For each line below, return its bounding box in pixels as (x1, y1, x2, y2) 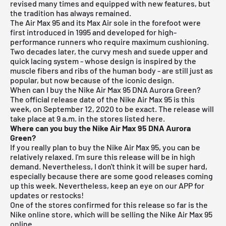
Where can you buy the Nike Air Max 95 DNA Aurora (10, 123, 191, 133)
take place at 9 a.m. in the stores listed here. (10, 113, 165, 123)
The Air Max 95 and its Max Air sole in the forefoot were (10, 17, 201, 27)
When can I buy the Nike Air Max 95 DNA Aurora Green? (10, 84, 201, 94)
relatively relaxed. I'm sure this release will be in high (10, 151, 195, 161)
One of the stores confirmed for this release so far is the (10, 199, 208, 209)
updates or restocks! (10, 190, 84, 200)
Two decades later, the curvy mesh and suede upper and (10, 46, 208, 56)
